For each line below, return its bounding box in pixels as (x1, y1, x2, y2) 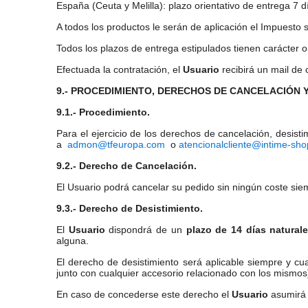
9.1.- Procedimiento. (56, 107, 150, 118)
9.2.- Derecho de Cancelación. (56, 160, 197, 171)
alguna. (56, 235, 89, 246)
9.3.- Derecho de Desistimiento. (56, 203, 203, 214)
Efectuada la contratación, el (56, 64, 183, 75)
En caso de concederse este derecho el (56, 289, 232, 300)
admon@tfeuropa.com (67, 139, 165, 150)
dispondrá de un (104, 224, 186, 235)
